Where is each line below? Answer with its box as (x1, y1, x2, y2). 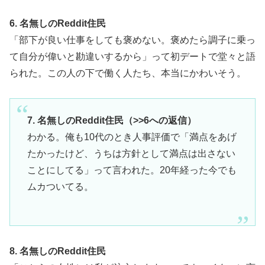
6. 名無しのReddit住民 (9, 18, 106, 28)
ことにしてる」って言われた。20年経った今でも (27, 164, 237, 175)
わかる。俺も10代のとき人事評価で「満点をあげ (27, 131, 237, 142)
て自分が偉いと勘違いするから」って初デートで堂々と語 (9, 51, 256, 62)
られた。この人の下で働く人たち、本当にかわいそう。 (9, 67, 246, 78)
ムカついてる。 (27, 181, 93, 192)
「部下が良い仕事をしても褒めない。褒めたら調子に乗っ (9, 34, 256, 45)
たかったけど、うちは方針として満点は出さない (27, 148, 235, 159)
